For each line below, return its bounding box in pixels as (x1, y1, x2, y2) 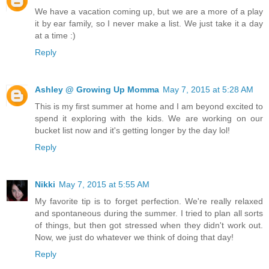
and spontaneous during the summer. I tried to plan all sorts (35, 208, 263, 218)
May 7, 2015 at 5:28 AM (163, 84, 253, 94)
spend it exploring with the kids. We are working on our (35, 113, 263, 123)
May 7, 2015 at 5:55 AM (59, 179, 150, 189)
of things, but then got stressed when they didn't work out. (35, 220, 263, 230)
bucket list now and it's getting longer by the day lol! (35, 125, 230, 135)
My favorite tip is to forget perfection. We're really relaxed (35, 196, 263, 206)
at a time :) (35, 30, 76, 40)
